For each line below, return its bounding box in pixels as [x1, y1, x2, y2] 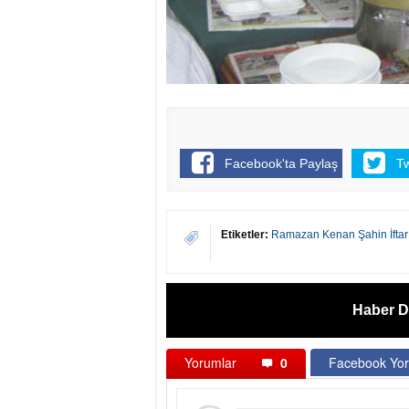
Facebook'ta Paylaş [225, 156, 339, 171]
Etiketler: [221, 228, 268, 241]
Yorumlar [184, 353, 240, 372]
